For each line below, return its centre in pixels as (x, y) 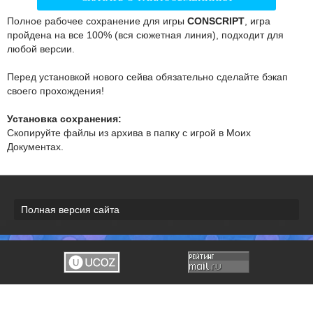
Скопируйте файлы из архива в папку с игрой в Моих (129, 133)
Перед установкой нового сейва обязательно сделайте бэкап (147, 77)
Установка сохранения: (64, 119)
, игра (257, 21)
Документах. (35, 147)
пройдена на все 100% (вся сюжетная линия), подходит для (145, 35)
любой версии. (41, 49)
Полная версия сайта (70, 210)
